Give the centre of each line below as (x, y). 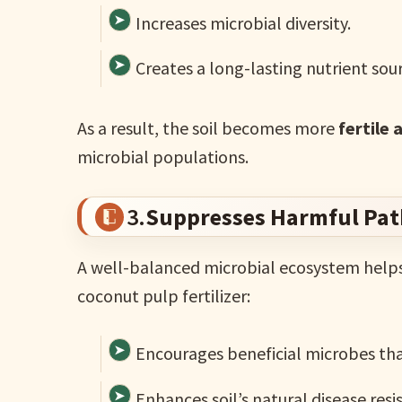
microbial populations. (163, 157)
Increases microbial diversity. (243, 22)
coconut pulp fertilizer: (164, 296)
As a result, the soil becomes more (208, 128)
